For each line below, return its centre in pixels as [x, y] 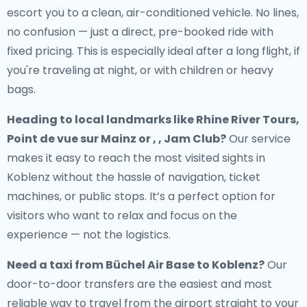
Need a [28, 265]
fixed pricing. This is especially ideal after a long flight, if [153, 51]
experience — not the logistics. [89, 235]
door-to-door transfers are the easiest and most [139, 284]
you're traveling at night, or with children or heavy [140, 70]
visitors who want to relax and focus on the [122, 216]
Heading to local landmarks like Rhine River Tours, [153, 120]
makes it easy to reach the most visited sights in [136, 158]
